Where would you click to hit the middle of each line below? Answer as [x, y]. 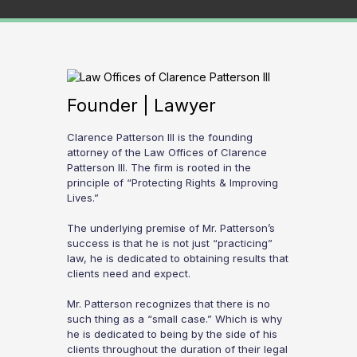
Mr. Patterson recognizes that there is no [169, 304]
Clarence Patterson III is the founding [160, 137]
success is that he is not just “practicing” [170, 243]
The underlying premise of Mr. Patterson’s [171, 228]
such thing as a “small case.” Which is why [175, 319]
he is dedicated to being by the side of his [172, 334]
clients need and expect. [129, 273]
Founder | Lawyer [141, 105]
